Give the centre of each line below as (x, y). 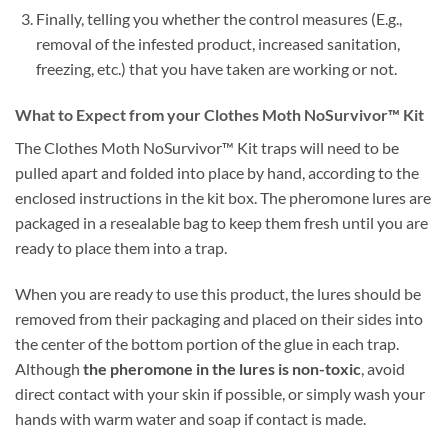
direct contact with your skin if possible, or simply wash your (220, 393)
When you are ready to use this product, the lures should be (218, 293)
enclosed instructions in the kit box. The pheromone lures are (223, 198)
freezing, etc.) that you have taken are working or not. (216, 69)
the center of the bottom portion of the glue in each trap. (207, 343)
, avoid (383, 368)
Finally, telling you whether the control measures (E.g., (218, 19)
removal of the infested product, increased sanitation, (217, 44)
